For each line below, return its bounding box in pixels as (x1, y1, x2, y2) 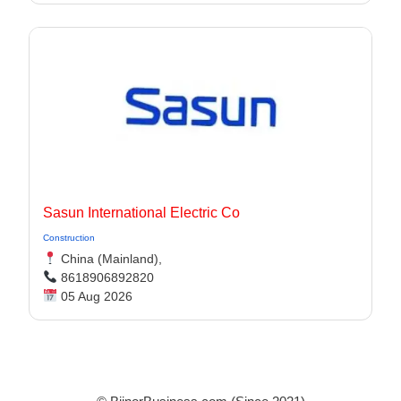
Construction (43, 233, 95, 243)
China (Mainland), (56, 252, 162, 266)
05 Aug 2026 (56, 289, 132, 303)
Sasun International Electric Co (43, 205, 240, 220)
